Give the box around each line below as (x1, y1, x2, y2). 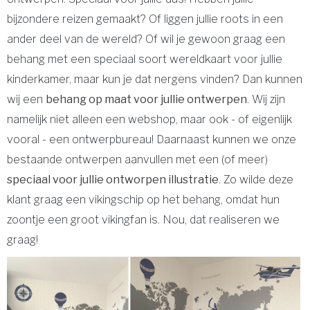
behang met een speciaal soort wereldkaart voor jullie (7, 53, 282, 66)
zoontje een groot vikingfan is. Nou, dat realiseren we (7, 213, 280, 227)
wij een (7, 93, 46, 107)
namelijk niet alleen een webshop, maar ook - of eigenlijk (7, 113, 292, 127)
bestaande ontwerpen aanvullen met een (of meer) (7, 153, 268, 167)
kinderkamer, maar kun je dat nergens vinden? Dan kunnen (7, 73, 302, 86)
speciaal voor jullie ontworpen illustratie (7, 173, 219, 187)
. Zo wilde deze (219, 173, 293, 187)
